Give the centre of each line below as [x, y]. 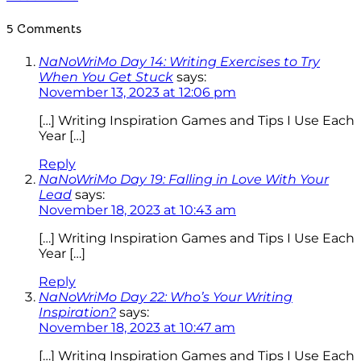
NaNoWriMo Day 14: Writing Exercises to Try [179, 61]
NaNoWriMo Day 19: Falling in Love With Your [184, 179]
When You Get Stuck [106, 77]
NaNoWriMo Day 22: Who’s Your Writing [166, 297]
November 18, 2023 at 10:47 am [137, 327]
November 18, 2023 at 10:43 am [137, 210]
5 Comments [44, 29]
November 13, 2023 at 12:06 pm [137, 92]
